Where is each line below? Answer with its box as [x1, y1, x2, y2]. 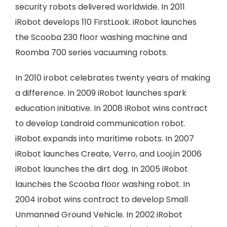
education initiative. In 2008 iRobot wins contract [15, 102, 208, 114]
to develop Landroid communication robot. [15, 118, 185, 129]
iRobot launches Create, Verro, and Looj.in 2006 [15, 148, 202, 160]
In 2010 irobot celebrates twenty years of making [15, 72, 210, 84]
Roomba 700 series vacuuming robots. [15, 47, 168, 58]
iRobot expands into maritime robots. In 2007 [15, 133, 194, 144]
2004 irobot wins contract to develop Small [15, 194, 188, 205]
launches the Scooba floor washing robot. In [15, 178, 190, 190]
